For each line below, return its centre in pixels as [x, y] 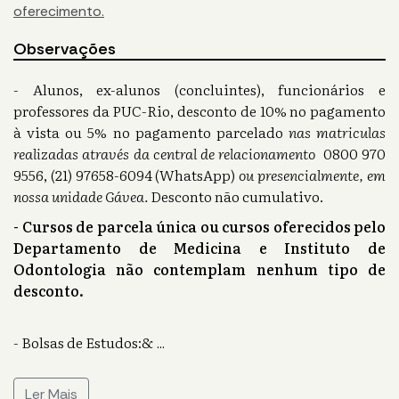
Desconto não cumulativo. [236, 196]
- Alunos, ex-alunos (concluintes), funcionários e [199, 90]
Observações [65, 49]
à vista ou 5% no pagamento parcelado [151, 132]
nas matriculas [337, 132]
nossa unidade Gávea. [81, 196]
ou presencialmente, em [313, 175]
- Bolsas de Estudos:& [83, 342]
